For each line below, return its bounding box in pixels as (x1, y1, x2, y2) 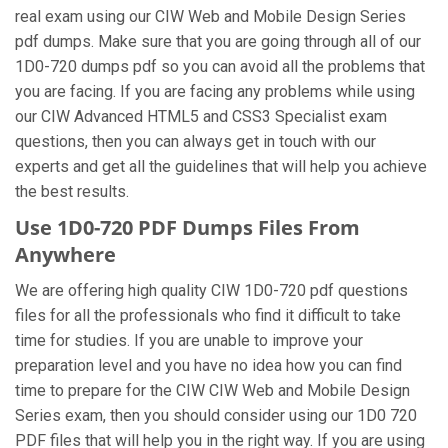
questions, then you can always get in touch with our (15, 132, 376, 151)
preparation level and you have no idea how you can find (15, 356, 402, 375)
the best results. (15, 182, 129, 201)
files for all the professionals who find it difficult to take (15, 306, 401, 325)
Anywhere (15, 241, 116, 268)
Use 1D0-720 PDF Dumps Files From (15, 214, 360, 241)
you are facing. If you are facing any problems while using (15, 82, 415, 101)
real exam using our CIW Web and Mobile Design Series (15, 7, 406, 26)
